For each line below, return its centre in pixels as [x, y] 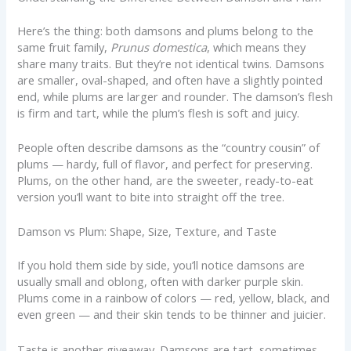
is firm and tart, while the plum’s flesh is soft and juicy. [159, 112]
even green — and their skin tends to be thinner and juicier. [172, 315]
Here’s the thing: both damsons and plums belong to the [166, 30]
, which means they [257, 47]
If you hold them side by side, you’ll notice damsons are [161, 265]
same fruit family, [64, 47]
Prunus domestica [159, 47]
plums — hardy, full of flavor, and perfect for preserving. [165, 164]
